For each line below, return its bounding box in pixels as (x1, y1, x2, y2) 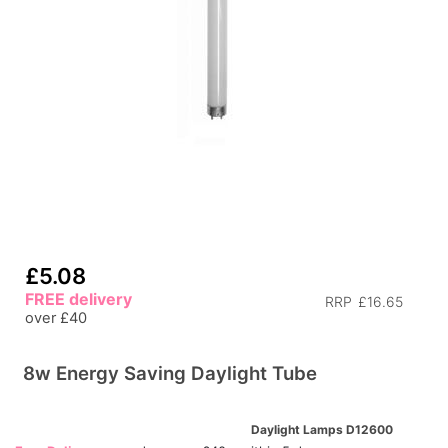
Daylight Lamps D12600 (251, 422, 393, 437)
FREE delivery (25, 289, 132, 309)
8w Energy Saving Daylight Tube (23, 362, 317, 385)
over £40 (25, 309, 87, 327)
